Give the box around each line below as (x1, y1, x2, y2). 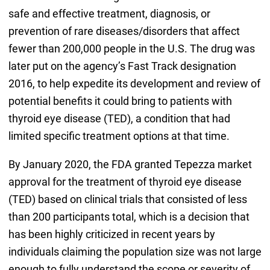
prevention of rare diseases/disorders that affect (8, 24, 240, 37)
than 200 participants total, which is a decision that (8, 210, 250, 223)
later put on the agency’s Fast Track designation (8, 59, 236, 72)
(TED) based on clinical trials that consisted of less (8, 192, 247, 206)
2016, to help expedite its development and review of (8, 77, 260, 90)
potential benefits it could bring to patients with (8, 94, 232, 107)
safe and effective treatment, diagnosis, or (8, 7, 210, 20)
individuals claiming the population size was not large (8, 245, 262, 258)
